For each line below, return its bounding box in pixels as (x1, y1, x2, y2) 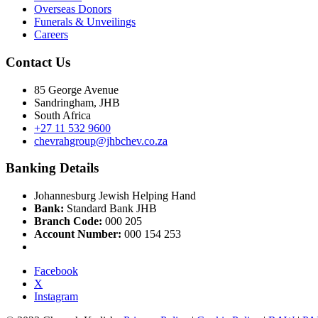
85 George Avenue (34, 83, 119, 96)
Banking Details (6, 160, 99, 176)
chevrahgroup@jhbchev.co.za (34, 134, 168, 147)
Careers (34, 28, 68, 41)
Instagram (34, 290, 78, 303)
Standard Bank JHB (64, 202, 157, 215)
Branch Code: (34, 215, 102, 228)
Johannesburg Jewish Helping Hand (34, 190, 196, 202)
